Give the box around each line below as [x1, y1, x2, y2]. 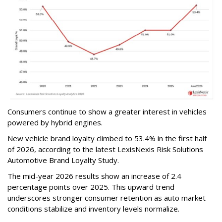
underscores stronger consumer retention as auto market [7, 193, 206, 203]
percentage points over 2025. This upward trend [7, 182, 174, 192]
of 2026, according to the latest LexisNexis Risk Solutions [7, 144, 203, 155]
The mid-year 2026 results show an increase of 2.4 [7, 171, 181, 181]
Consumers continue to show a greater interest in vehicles [7, 107, 207, 117]
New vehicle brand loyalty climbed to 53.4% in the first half [7, 133, 207, 144]
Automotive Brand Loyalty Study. [7, 155, 121, 166]
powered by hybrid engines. [7, 117, 105, 128]
